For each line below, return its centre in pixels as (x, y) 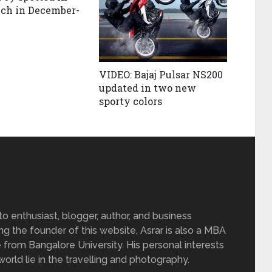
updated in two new (148, 88)
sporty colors (131, 101)
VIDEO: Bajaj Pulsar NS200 (161, 74)
